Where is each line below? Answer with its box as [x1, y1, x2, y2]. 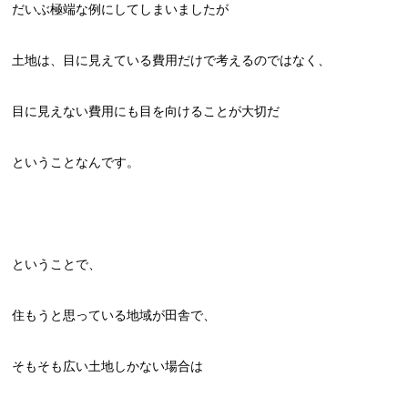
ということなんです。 [12, 155, 140, 169]
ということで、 [12, 257, 102, 271]
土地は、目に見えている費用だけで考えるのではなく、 [12, 53, 331, 67]
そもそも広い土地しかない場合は [12, 359, 204, 373]
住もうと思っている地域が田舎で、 [12, 308, 217, 322]
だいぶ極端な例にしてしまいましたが [12, 2, 229, 16]
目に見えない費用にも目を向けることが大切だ [12, 104, 280, 118]
